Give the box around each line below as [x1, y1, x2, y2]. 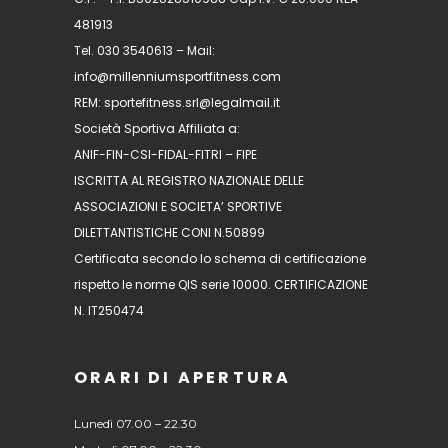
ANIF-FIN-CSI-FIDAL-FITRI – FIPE [74, 146, 257, 163]
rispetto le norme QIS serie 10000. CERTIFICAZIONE [74, 276, 368, 293]
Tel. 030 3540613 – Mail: [74, 42, 215, 59]
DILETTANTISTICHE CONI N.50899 [74, 224, 265, 241]
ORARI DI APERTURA [74, 366, 292, 389]
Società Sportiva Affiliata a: [74, 120, 240, 137]
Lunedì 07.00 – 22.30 [74, 416, 197, 431]
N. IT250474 [74, 302, 144, 319]
